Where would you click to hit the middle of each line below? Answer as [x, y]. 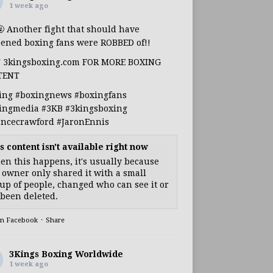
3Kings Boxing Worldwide [66, 254]
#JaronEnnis [83, 122]
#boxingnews [43, 95]
